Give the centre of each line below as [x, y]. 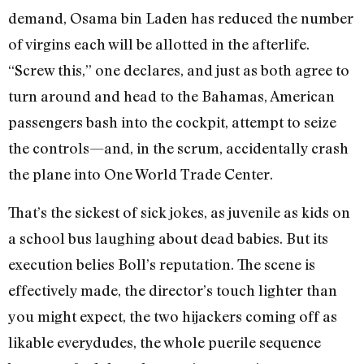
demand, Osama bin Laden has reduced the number [181, 18]
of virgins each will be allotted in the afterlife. [159, 44]
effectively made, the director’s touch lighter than [173, 290]
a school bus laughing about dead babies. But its [168, 238]
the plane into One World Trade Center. [141, 174]
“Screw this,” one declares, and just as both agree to [179, 70]
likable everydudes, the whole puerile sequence [165, 342]
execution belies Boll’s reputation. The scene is [162, 264]
